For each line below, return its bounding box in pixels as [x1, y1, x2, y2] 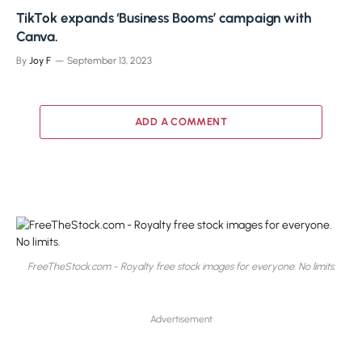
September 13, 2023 [67, 54, 152, 66]
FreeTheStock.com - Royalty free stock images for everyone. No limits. [27, 260, 335, 273]
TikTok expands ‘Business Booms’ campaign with [16, 9, 311, 26]
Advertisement [149, 314, 213, 326]
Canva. [16, 27, 58, 44]
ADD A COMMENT [134, 115, 228, 128]
